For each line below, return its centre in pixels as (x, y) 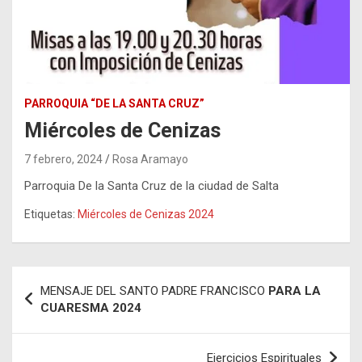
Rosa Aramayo (150, 160)
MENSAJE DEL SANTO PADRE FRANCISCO (154, 291)
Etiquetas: (50, 215)
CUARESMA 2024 (91, 308)
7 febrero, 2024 (63, 160)
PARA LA (295, 291)
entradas (53, 330)
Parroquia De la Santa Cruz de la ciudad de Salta (152, 186)
